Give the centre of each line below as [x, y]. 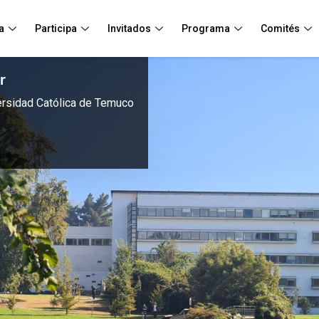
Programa [205, 28]
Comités [280, 28]
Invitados [129, 28]
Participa [56, 28]
